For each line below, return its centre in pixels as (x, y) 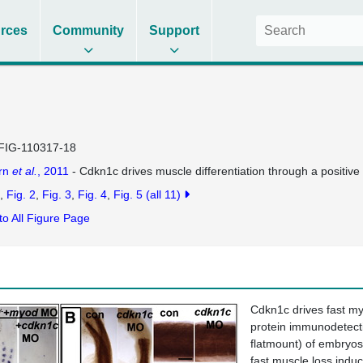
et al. (24, 171)
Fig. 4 (92, 194)
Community (89, 30)
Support (175, 30)
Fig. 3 (56, 194)
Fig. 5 (128, 194)
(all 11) (164, 194)
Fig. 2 (21, 194)
